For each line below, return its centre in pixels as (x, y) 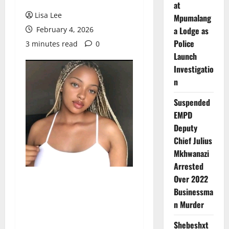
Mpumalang (192, 18)
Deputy (185, 128)
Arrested (188, 166)
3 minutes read (52, 43)
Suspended (192, 102)
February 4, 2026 (64, 29)
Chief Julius (193, 140)
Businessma (193, 191)
